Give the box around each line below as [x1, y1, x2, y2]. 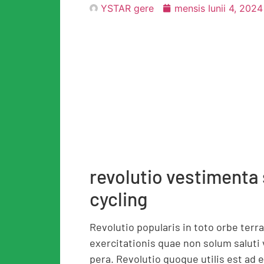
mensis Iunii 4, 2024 [174, 2, 263, 14]
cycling [90, 187, 147, 210]
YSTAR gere [101, 2, 154, 14]
